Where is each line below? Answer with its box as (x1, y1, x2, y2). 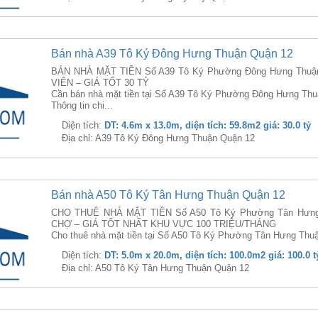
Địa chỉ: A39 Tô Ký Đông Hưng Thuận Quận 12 (61, 133, 255, 143)
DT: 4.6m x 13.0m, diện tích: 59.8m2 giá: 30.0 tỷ (104, 120, 311, 131)
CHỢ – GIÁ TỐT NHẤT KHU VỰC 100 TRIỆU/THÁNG (50, 219, 276, 229)
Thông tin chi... (50, 100, 113, 111)
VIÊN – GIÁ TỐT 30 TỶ (50, 77, 149, 88)
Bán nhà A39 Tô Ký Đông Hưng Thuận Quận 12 (50, 48, 293, 60)
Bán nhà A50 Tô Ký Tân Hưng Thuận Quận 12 (50, 189, 285, 201)
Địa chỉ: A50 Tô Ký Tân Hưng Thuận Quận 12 (61, 263, 249, 273)
